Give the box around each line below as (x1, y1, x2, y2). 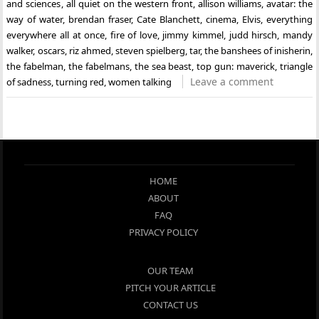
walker (6, 43, 33, 57)
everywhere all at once (6, 28, 105, 41)
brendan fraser (68, 12, 131, 26)
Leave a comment (190, 74, 274, 88)
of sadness (6, 75, 52, 88)
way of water (6, 12, 63, 26)
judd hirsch (229, 28, 278, 41)
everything (266, 12, 313, 26)
